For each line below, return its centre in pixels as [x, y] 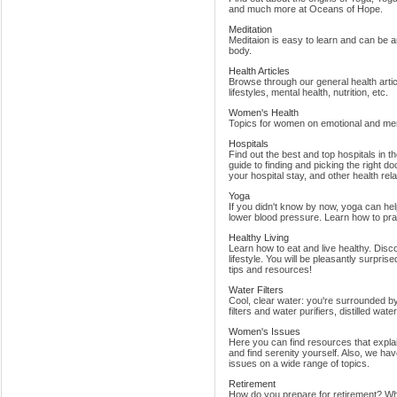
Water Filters [256, 290]
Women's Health [264, 113]
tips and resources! [270, 270]
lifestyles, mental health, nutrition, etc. [308, 93]
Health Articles [259, 71]
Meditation [250, 30]
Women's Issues [265, 332]
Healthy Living [259, 238]
